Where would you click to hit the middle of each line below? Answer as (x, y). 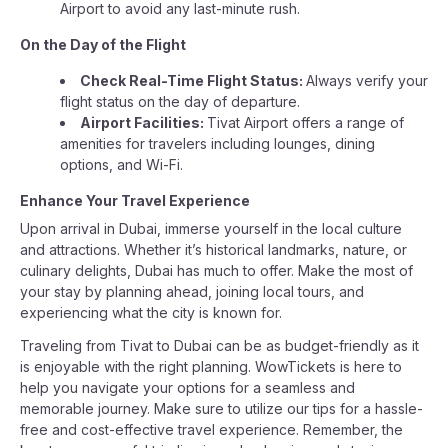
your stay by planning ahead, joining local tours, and (192, 291)
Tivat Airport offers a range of (305, 122)
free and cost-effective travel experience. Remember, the (211, 429)
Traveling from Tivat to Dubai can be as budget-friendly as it (219, 345)
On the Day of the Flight (103, 44)
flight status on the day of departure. (180, 101)
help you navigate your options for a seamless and (187, 387)
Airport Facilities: (143, 122)
